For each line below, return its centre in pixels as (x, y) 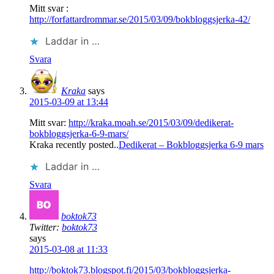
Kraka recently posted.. (74, 145)
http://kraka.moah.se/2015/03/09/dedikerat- (151, 123)
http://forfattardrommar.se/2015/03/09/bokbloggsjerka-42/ (140, 20)
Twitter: (46, 228)
